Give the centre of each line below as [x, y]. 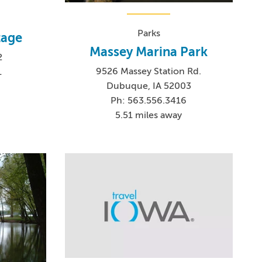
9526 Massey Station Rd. [149, 72]
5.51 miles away [149, 116]
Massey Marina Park [149, 52]
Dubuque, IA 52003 [149, 86]
